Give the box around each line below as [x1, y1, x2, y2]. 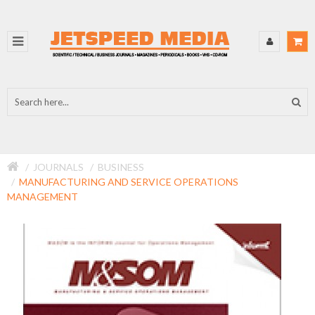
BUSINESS [98, 161, 144, 173]
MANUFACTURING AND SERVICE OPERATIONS [19, 176, 238, 188]
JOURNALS [33, 161, 84, 173]
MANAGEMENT [7, 191, 78, 202]
